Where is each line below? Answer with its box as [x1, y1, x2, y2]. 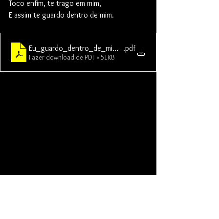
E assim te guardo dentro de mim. [9, 10, 114, 20]
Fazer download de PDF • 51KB [29, 52, 115, 62]
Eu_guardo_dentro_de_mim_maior [29, 43, 139, 53]
